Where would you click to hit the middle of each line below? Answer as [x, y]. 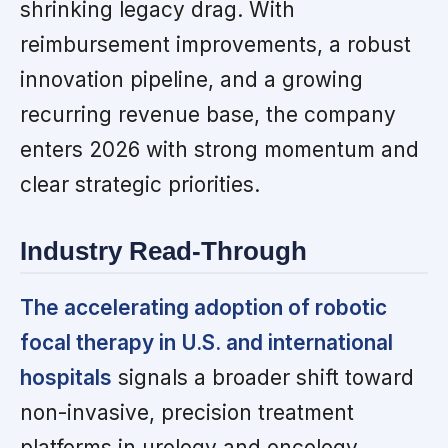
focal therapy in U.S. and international [206, 343]
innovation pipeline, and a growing [191, 79]
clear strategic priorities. [140, 184]
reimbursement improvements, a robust [215, 44]
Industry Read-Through [163, 250]
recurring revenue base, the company [208, 114]
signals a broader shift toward [263, 378]
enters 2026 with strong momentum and [219, 149]
